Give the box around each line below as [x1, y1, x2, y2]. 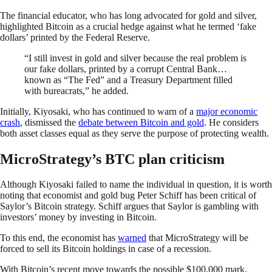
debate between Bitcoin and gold [78, 117, 204, 127]
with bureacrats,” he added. [24, 85, 131, 96]
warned [118, 233, 146, 243]
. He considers [204, 117, 259, 127]
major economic [196, 106, 257, 117]
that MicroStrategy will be [146, 233, 248, 243]
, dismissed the [20, 117, 78, 127]
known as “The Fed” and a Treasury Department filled [24, 74, 233, 85]
